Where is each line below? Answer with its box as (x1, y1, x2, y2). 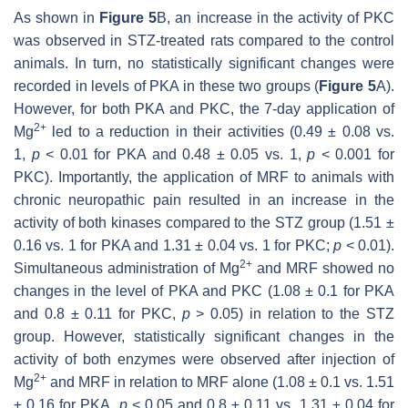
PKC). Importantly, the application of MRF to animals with (14, 168, 394, 185)
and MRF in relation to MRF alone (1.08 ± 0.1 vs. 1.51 (46, 373, 394, 390)
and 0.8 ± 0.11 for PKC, (14, 305, 182, 321)
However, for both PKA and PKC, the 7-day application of (14, 100, 394, 117)
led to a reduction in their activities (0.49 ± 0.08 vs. (46, 123, 394, 139)
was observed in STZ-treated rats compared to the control (14, 32, 394, 48)
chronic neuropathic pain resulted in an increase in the (14, 191, 394, 208)
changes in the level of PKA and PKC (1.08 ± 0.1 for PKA (14, 282, 394, 299)
